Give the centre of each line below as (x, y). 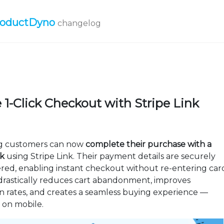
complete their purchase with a (149, 144)
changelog (79, 23)
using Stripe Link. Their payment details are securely (110, 156)
